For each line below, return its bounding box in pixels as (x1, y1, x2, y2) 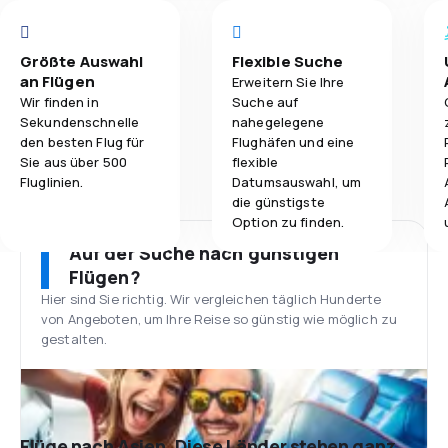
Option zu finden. (232, 213, 345, 231)
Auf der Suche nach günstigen (69, 241, 340, 265)
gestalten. (41, 330, 108, 348)
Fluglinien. (20, 173, 84, 191)
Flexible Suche (232, 51, 344, 72)
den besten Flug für (20, 133, 145, 151)
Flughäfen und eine (232, 133, 355, 151)
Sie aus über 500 (20, 153, 128, 171)
